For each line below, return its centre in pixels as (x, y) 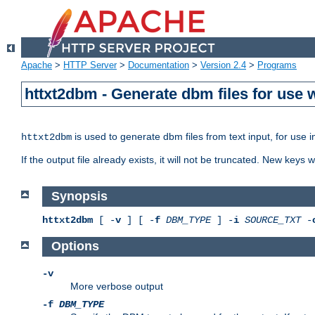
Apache (37, 65)
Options (75, 246)
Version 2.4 (223, 65)
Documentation (159, 65)
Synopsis (79, 197)
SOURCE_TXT (273, 220)
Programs (277, 65)
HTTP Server (90, 65)
